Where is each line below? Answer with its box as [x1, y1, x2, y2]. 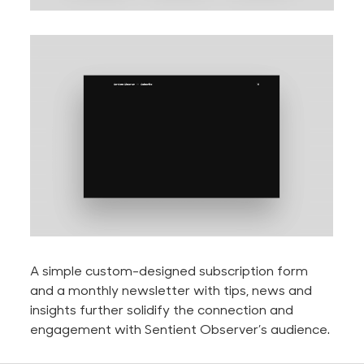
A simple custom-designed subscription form [30, 262, 309, 279]
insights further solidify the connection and [30, 301, 294, 318]
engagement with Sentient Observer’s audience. [30, 320, 331, 338]
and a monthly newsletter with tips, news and [30, 281, 313, 299]
